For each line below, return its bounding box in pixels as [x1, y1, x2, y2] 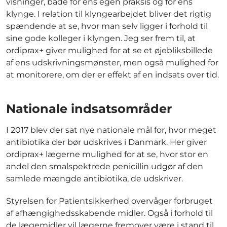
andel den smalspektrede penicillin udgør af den [6, 162, 203, 172]
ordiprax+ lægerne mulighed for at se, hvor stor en [6, 149, 208, 160]
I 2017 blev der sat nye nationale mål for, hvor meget [6, 125, 216, 135]
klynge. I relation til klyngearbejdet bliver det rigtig [6, 9, 211, 19]
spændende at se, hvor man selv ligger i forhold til [6, 21, 208, 31]
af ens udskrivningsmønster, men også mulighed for [6, 58, 218, 68]
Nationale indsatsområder [6, 101, 172, 116]
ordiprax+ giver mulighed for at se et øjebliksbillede [6, 46, 213, 56]
